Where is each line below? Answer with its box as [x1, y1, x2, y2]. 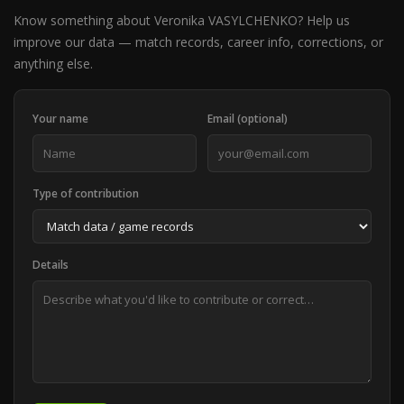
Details [32, 257, 69, 272]
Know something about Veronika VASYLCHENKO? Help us [14, 12, 350, 29]
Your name [32, 111, 88, 126]
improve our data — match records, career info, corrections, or [14, 33, 383, 50]
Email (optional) [207, 111, 288, 126]
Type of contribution [32, 186, 139, 201]
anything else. [14, 55, 93, 72]
